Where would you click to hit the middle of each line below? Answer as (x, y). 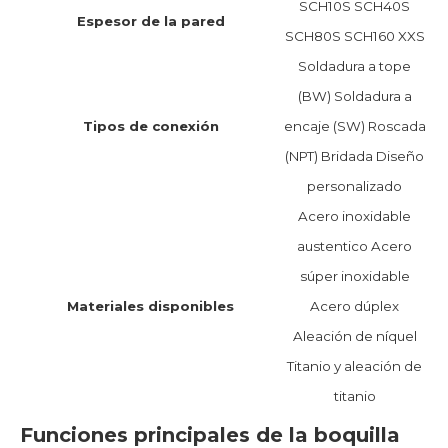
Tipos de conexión (150, 125)
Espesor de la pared (150, 20)
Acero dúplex (354, 305)
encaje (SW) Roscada (354, 125)
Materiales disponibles (150, 305)
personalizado (354, 185)
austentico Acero (354, 245)
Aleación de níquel (354, 335)
